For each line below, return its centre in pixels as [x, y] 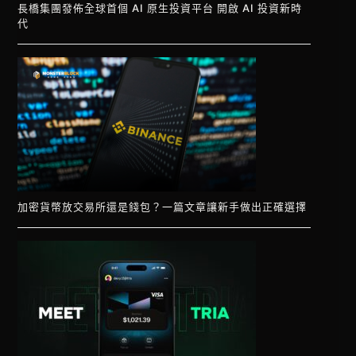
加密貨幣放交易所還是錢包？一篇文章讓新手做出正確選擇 [163, 207]
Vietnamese [204, 331]
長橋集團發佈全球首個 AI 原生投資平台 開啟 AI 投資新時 [160, 8]
